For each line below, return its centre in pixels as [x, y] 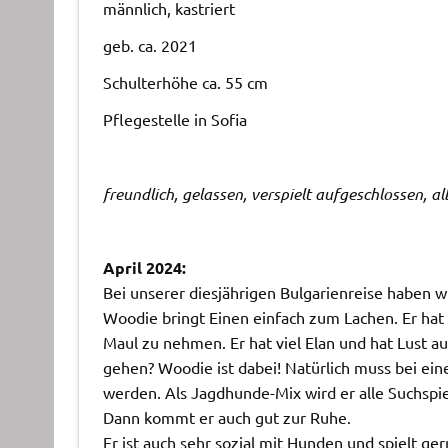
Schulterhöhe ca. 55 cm [185, 81]
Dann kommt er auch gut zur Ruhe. [226, 416]
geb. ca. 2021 [149, 44]
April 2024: [144, 267]
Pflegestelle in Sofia [174, 118]
